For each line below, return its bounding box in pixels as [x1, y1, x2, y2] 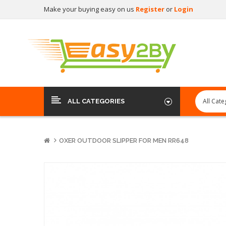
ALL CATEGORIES [68, 97, 125, 105]
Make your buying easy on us [44, 5, 136, 14]
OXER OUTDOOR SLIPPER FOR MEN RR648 [59, 137, 189, 145]
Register [136, 5, 166, 14]
